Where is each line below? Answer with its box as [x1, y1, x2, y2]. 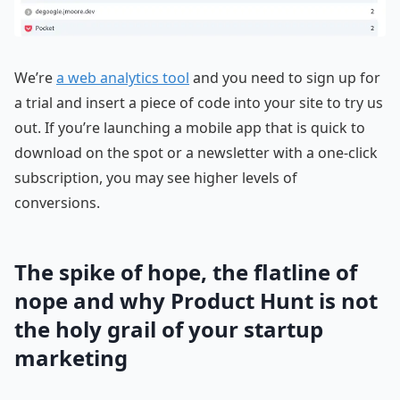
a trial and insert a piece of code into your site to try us [14, 92, 383, 112]
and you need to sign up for [189, 67, 380, 87]
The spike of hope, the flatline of [14, 256, 357, 287]
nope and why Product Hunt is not [14, 285, 378, 315]
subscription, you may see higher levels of [14, 167, 297, 187]
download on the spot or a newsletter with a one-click [14, 142, 378, 162]
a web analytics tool [56, 67, 189, 87]
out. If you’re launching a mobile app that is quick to [14, 117, 365, 137]
